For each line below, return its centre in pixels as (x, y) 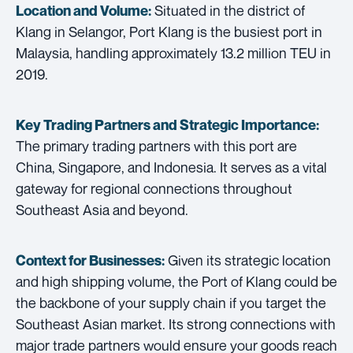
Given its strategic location (248, 260)
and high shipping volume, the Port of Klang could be (176, 281)
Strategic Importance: (249, 124)
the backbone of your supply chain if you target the (171, 302)
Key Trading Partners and (98, 124)
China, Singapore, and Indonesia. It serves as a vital (171, 167)
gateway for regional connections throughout (154, 188)
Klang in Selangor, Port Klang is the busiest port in (169, 31)
